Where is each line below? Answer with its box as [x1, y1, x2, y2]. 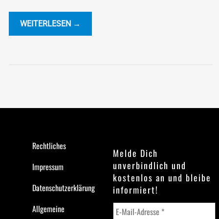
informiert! [113, 183, 158, 196]
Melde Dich [113, 146, 158, 159]
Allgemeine [32, 202, 65, 215]
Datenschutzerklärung [32, 181, 95, 194]
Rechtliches [32, 139, 66, 152]
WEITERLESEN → [20, 19, 81, 28]
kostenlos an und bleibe [113, 171, 211, 184]
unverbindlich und [113, 158, 186, 172]
